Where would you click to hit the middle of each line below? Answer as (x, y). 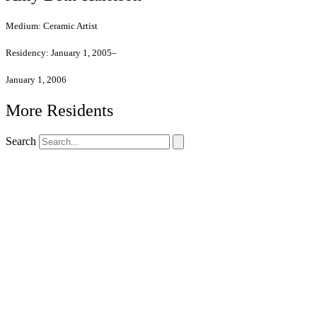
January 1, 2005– (84, 53)
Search (21, 142)
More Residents (59, 111)
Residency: (28, 53)
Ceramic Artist (70, 25)
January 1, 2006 (36, 80)
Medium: (24, 25)
